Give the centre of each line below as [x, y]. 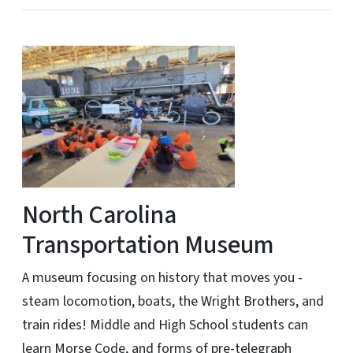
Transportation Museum [148, 245]
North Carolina [99, 215]
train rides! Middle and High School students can [165, 325]
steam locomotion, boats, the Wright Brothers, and [173, 301]
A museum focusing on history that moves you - [162, 277]
